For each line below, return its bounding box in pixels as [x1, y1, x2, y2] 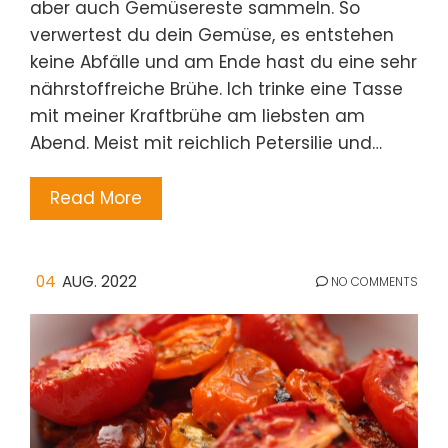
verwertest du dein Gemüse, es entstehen [30, 23, 394, 48]
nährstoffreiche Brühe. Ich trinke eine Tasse [30, 77, 403, 102]
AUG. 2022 [62, 271, 137, 293]
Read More [50, 186, 142, 211]
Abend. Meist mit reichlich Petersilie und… [30, 131, 382, 156]
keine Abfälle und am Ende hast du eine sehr [30, 50, 417, 75]
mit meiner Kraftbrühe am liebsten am [30, 104, 365, 129]
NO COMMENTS [328, 273, 418, 291]
